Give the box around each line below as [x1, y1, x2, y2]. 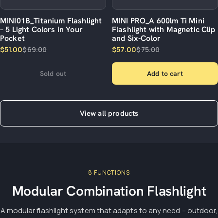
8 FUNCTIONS [88, 168, 130, 177]
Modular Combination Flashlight [12, 182, 206, 200]
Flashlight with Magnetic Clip [112, 24, 216, 35]
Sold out [39, 69, 67, 78]
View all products [79, 108, 139, 118]
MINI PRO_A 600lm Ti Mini [112, 15, 204, 26]
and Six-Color [112, 33, 161, 43]
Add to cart [147, 69, 183, 78]
